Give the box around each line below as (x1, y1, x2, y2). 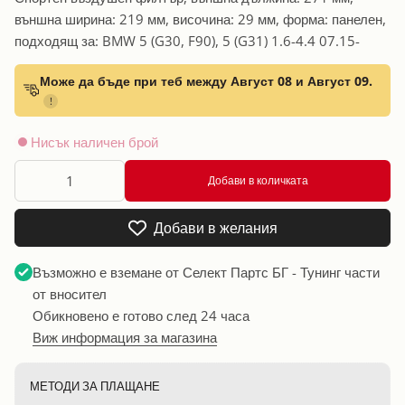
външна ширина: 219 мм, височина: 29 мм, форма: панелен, (14, 9, 386, 28)
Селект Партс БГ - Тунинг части (183, 262, 381, 281)
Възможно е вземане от (33, 262, 184, 281)
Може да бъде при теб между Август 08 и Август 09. (40, 71, 372, 89)
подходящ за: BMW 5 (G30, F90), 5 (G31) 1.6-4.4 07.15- (14, 31, 360, 50)
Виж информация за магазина (33, 327, 218, 346)
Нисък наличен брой (31, 132, 158, 151)
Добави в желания (153, 217, 278, 238)
